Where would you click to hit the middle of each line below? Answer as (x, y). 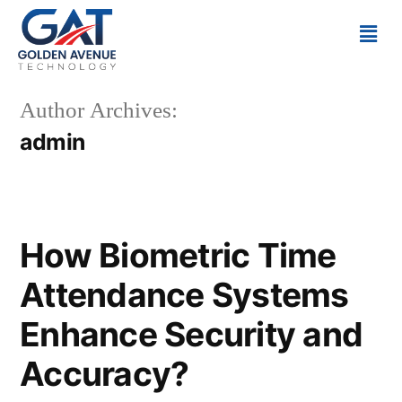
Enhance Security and (192, 334)
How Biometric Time (178, 255)
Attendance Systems (184, 294)
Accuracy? (105, 373)
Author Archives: (99, 110)
